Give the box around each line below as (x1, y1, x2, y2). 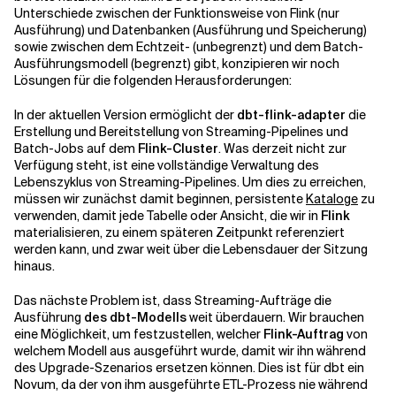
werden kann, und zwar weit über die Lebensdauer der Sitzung (14, 240, 368, 257)
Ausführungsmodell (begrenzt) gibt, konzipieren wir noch (14, 55, 339, 72)
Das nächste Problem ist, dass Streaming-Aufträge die (14, 292, 331, 308)
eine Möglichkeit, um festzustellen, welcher (14, 325, 263, 342)
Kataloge (306, 190, 358, 207)
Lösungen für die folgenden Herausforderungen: (14, 72, 292, 88)
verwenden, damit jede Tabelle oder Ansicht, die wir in (14, 207, 321, 224)
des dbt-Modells (84, 308, 187, 325)
